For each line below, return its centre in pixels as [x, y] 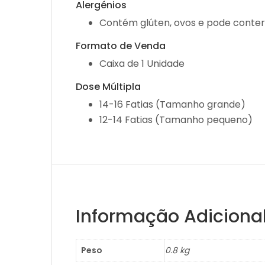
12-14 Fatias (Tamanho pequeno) [176, 120]
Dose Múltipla [108, 87]
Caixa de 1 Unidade [142, 64]
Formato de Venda [121, 46]
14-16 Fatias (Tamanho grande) [172, 104]
